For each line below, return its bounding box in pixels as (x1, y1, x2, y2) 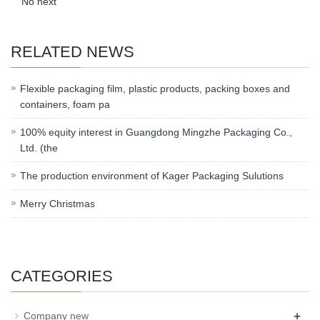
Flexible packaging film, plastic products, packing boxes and (20, 83, 290, 94)
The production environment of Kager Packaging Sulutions (20, 170, 284, 181)
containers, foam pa (20, 99, 110, 110)
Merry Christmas (20, 198, 95, 209)
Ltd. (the (20, 142, 58, 154)
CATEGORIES (11, 267, 113, 285)
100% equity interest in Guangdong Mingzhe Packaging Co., (20, 126, 292, 138)
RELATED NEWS (11, 43, 134, 61)
